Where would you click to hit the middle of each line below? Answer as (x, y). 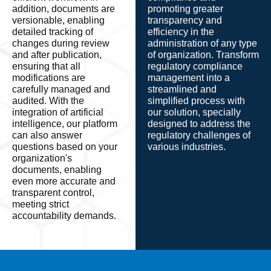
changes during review (61, 44)
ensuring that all (46, 67)
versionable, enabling (58, 21)
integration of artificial (58, 113)
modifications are (49, 78)
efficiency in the (181, 32)
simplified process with (196, 101)
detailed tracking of (53, 32)
